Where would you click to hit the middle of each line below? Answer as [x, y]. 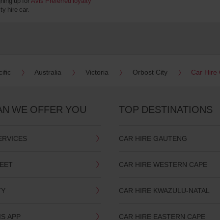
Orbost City [150, 72]
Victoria [97, 72]
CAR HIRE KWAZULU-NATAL [165, 191]
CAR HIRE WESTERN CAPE [163, 165]
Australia [48, 72]
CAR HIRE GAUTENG [153, 138]
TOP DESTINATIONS [166, 110]
